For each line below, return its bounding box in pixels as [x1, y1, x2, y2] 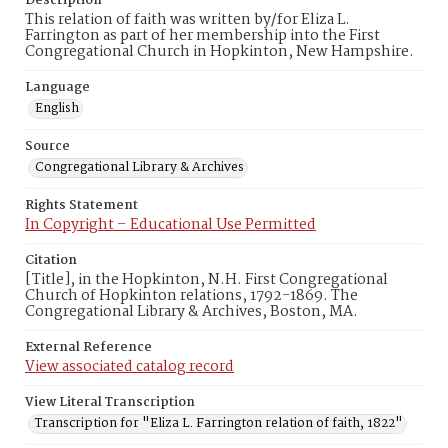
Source [25, 136, 70, 157]
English [35, 98, 79, 119]
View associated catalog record [25, 355, 234, 379]
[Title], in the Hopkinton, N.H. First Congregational [25, 268, 388, 292]
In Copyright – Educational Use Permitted [25, 213, 316, 237]
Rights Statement [25, 195, 138, 216]
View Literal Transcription [25, 392, 195, 413]
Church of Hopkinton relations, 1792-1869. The [25, 284, 358, 308]
